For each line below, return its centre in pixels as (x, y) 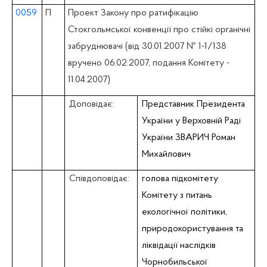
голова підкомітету (180, 178)
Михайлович (167, 154)
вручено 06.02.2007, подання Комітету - (148, 63)
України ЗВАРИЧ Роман (189, 137)
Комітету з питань (177, 195)
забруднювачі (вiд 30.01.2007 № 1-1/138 (147, 46)
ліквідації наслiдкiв (179, 245)
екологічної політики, (185, 212)
